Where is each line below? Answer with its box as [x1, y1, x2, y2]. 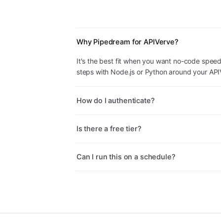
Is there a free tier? [76, 124, 142, 133]
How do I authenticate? [76, 96, 155, 105]
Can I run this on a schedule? [76, 152, 176, 161]
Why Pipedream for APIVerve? [76, 37, 179, 46]
